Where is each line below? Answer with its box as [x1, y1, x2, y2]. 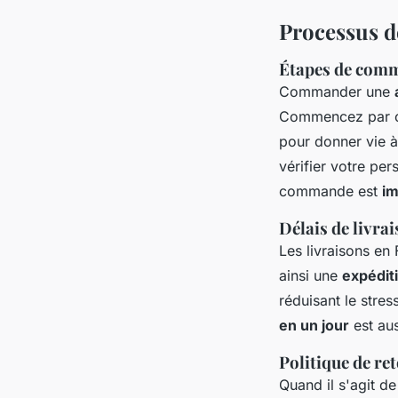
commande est [279, 181, 382, 200]
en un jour [279, 315, 349, 334]
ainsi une [279, 266, 342, 284]
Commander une [279, 82, 394, 100]
